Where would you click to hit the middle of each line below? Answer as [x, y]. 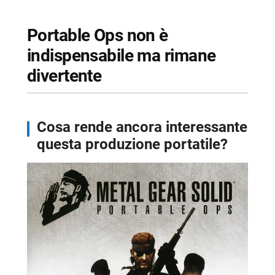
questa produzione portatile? [132, 145]
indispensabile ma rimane [121, 56]
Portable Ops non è [32, 36]
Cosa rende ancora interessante [41, 127]
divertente [64, 76]
